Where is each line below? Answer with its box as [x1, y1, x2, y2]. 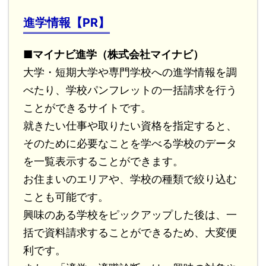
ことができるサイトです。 [23, 101, 151, 114]
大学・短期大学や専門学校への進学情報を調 [23, 65, 237, 78]
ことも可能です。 [23, 190, 109, 203]
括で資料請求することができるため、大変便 [23, 226, 237, 239]
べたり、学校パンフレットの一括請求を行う [23, 83, 237, 96]
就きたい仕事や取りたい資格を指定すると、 [23, 119, 237, 132]
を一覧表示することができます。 [23, 154, 183, 167]
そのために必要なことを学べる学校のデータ [23, 137, 237, 150]
